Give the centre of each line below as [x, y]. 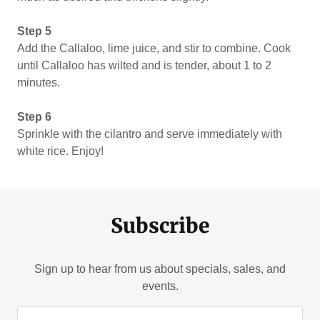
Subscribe [160, 226]
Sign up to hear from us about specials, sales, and [160, 269]
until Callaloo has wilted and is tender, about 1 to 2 [144, 65]
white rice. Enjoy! [60, 151]
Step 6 [34, 117]
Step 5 [34, 31]
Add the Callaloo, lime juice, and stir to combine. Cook [154, 48]
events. [160, 286]
